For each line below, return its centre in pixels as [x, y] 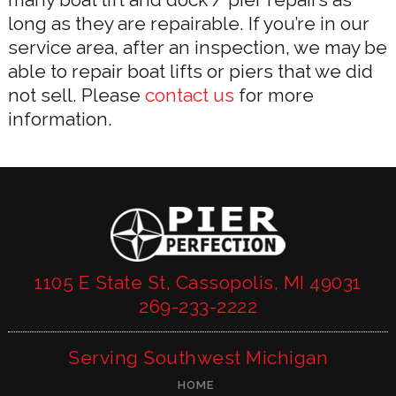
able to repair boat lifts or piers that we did [190, 71]
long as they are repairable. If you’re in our [188, 23]
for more [274, 95]
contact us [189, 95]
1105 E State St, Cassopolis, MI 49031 [198, 282]
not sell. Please [76, 95]
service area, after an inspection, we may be [197, 47]
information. [60, 118]
